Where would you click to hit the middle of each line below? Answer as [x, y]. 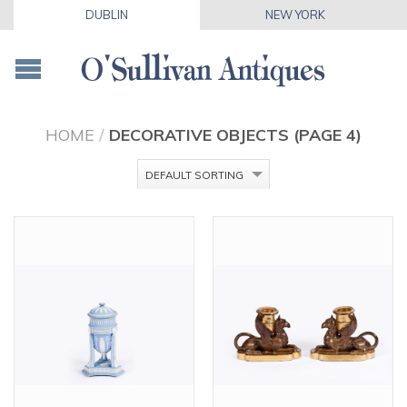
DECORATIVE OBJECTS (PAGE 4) [235, 134]
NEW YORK [296, 15]
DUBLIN [106, 15]
